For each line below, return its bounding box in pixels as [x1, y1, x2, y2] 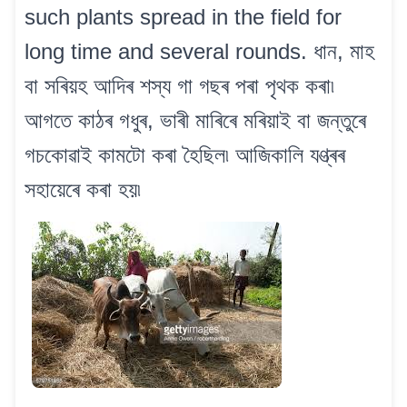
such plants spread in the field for [25, 5, 342, 30]
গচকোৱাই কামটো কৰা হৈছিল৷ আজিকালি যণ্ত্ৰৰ [25, 143, 345, 168]
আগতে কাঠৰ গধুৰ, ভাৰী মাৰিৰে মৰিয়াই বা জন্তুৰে [25, 108, 366, 134]
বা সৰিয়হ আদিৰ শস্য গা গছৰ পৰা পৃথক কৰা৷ [25, 74, 334, 99]
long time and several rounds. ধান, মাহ [25, 39, 374, 65]
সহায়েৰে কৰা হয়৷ [25, 177, 141, 203]
